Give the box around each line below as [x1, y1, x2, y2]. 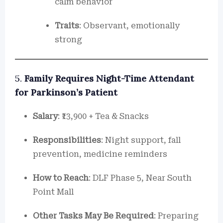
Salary [33, 111, 58, 121]
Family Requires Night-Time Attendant [24, 73, 194, 84]
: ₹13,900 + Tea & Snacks [58, 111, 149, 121]
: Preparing [154, 211, 199, 221]
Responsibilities [33, 135, 101, 145]
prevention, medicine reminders [33, 149, 167, 159]
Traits [55, 21, 79, 30]
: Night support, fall [101, 135, 181, 145]
